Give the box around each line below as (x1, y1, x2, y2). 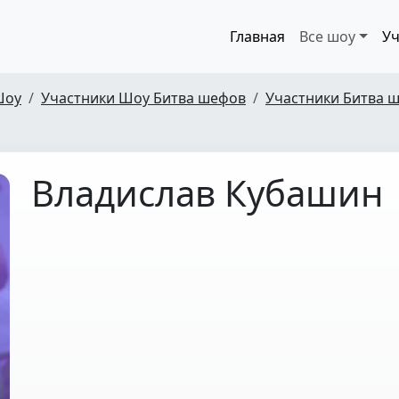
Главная (230, 27, 286, 46)
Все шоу (299, 27, 356, 46)
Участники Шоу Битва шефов (41, 88, 246, 108)
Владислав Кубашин (31, 168, 383, 217)
